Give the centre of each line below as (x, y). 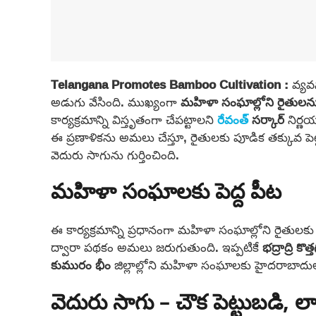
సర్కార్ (266, 119)
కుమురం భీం (81, 265)
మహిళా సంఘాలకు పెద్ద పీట (166, 194)
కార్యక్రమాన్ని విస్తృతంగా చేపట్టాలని (134, 119)
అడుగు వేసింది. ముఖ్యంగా (116, 102)
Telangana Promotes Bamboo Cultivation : (171, 84)
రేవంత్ (233, 119)
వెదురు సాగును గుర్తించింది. (115, 154)
